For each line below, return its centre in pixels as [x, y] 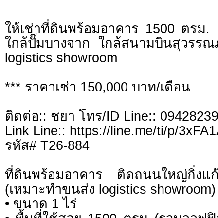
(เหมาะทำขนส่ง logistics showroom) [110, 189]
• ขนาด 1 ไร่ [41, 204]
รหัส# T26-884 [47, 145]
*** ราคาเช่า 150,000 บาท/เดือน [98, 87]
